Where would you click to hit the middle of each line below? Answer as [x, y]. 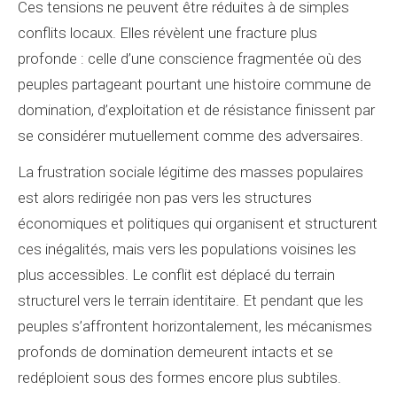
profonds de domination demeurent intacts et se [175, 352]
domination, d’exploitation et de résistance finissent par [196, 110]
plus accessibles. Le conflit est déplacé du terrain [176, 275]
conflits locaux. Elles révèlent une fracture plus [167, 33]
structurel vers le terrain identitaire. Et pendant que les [191, 300]
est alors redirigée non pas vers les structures [165, 198]
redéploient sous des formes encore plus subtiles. [179, 378]
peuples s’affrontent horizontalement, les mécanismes [195, 326]
